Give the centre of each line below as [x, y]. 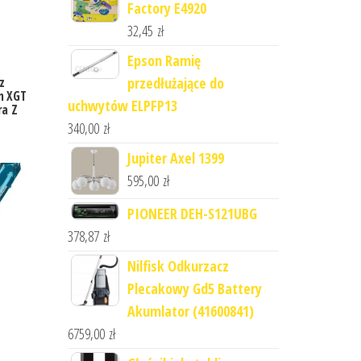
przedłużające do [175, 83]
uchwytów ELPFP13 [122, 106]
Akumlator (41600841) [190, 311]
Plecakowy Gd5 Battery [194, 288]
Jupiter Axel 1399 [175, 158]
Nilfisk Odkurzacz [178, 266]
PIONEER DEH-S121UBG [192, 214]
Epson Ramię [164, 60]
